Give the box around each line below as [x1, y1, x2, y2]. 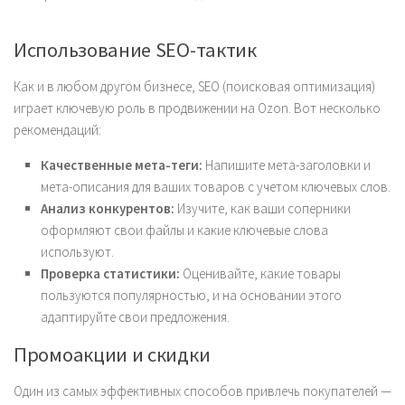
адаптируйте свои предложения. [41, 308, 230, 325]
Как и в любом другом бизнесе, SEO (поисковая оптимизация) [14, 78, 375, 95]
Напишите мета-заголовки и [202, 156, 371, 174]
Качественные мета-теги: [41, 156, 202, 174]
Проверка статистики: [41, 265, 180, 282]
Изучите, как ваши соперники [174, 200, 351, 217]
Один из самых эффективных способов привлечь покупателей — [14, 382, 391, 400]
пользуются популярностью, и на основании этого [41, 287, 342, 304]
